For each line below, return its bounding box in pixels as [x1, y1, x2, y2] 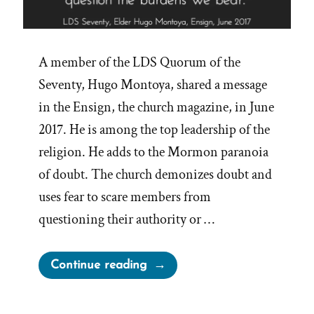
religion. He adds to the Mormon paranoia [39, 143, 268, 162]
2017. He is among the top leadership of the [39, 121, 270, 139]
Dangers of [146, 275, 210, 288]
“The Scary [146, 256, 205, 268]
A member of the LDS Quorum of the [39, 53, 240, 72]
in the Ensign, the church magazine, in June [39, 98, 274, 117]
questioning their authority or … [39, 210, 214, 229]
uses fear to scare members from [39, 188, 211, 207]
